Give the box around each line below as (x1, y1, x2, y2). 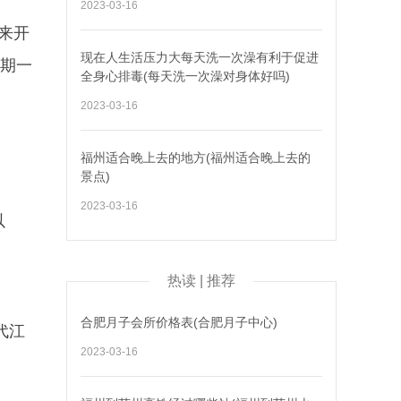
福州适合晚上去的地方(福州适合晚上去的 (81, 150, 311, 165)
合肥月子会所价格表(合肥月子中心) (81, 315, 277, 329)
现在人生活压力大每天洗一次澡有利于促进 (81, 50, 319, 64)
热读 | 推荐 (167, 273, 235, 288)
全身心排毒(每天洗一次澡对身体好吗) (81, 69, 290, 83)
